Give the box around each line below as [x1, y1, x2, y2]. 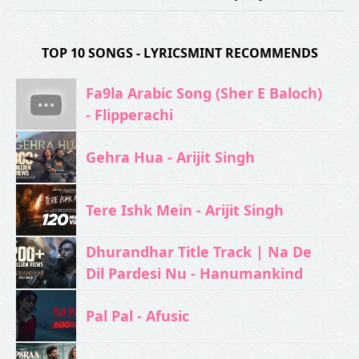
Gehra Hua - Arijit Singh [85, 147, 255, 167]
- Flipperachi [85, 105, 173, 124]
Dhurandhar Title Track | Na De [85, 242, 312, 261]
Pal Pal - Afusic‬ [85, 305, 189, 325]
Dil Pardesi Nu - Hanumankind [85, 264, 303, 283]
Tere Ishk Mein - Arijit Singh [85, 200, 284, 220]
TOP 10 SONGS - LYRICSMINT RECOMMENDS [41, 44, 318, 62]
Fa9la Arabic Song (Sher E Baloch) [85, 83, 322, 103]
